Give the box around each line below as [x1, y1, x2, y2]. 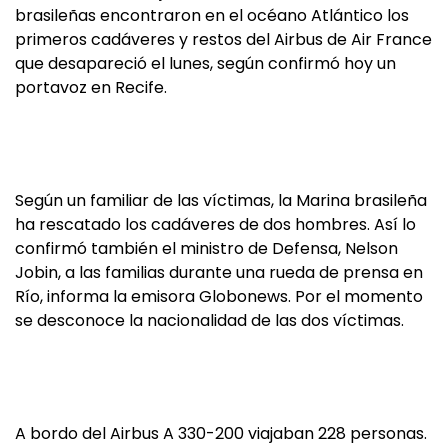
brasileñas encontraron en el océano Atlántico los [15, 4, 409, 27]
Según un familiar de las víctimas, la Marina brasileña [15, 189, 427, 212]
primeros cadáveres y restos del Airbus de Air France [15, 28, 432, 51]
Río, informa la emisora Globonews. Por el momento [15, 285, 423, 308]
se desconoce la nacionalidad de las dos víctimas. [15, 309, 404, 332]
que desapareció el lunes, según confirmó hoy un [15, 52, 396, 75]
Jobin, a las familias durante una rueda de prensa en [15, 261, 423, 284]
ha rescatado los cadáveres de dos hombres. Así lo [15, 213, 416, 236]
